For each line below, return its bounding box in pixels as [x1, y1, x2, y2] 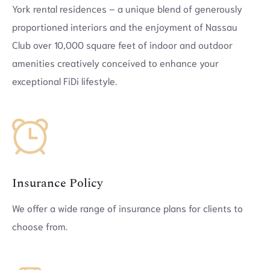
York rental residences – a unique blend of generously [12, 2, 242, 14]
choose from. [12, 219, 67, 233]
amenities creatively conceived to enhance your [12, 56, 219, 69]
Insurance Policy [12, 174, 103, 193]
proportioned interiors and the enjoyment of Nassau [12, 20, 237, 33]
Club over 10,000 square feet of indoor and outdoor [12, 38, 233, 51]
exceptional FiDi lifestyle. [12, 74, 117, 87]
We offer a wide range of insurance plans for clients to [12, 201, 243, 215]
